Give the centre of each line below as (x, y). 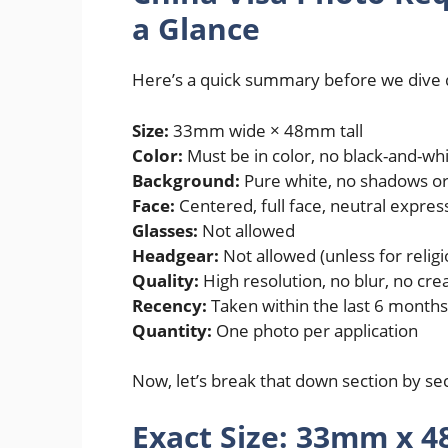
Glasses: (165, 230)
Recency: (169, 305)
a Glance (196, 29)
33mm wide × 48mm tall (266, 130)
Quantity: (172, 330)
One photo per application (315, 330)
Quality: (165, 280)
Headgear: (175, 255)
